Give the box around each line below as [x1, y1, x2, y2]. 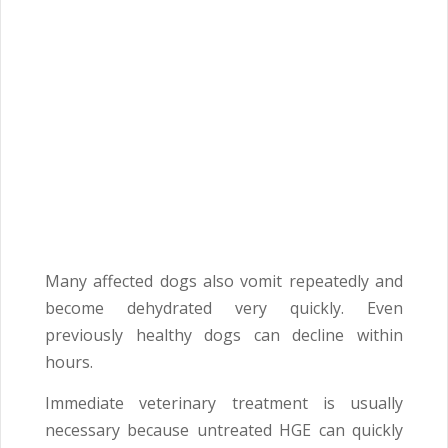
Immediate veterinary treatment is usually [45, 392, 403, 415]
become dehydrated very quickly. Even [45, 297, 403, 320]
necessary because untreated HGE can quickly [45, 419, 403, 442]
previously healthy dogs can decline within [45, 324, 403, 347]
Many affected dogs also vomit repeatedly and [45, 270, 403, 293]
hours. [45, 351, 93, 374]
